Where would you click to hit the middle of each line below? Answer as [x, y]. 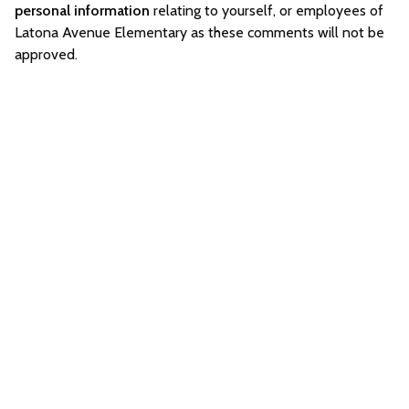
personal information [82, 10]
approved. [46, 54]
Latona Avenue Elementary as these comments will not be [199, 32]
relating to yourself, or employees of [267, 10]
